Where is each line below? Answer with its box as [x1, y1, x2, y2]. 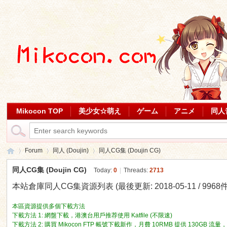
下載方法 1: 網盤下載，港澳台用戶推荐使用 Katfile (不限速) [12, 212, 173, 219]
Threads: [124, 167, 150, 174]
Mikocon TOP [16, 107, 63, 115]
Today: [94, 167, 114, 174]
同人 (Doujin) [53, 147, 89, 154]
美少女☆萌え [79, 107, 122, 115]
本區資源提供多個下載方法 [12, 203, 86, 210]
